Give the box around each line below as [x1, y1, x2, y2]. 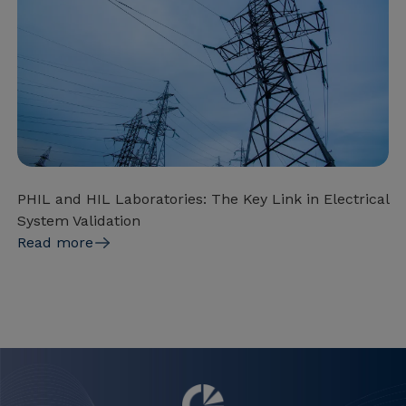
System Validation [17, 212, 140, 230]
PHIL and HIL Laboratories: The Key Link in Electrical [17, 190, 389, 208]
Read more [17, 234, 93, 252]
